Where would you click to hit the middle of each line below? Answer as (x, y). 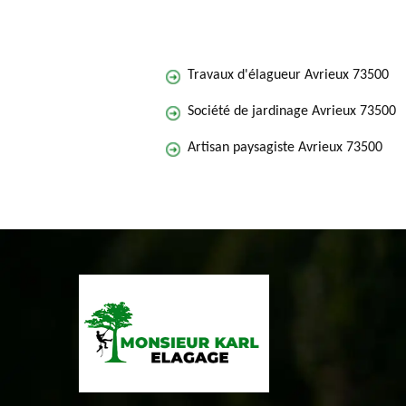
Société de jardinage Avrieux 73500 (292, 111)
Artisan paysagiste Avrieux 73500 (285, 148)
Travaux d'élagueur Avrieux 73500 (288, 75)
